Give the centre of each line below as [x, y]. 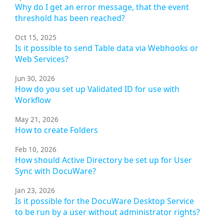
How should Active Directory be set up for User [103, 160]
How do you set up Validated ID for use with [97, 89]
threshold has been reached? [70, 18]
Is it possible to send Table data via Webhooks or [107, 48]
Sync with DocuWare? [55, 171]
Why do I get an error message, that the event [102, 7]
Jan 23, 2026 [35, 191]
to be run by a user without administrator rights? [107, 212]
